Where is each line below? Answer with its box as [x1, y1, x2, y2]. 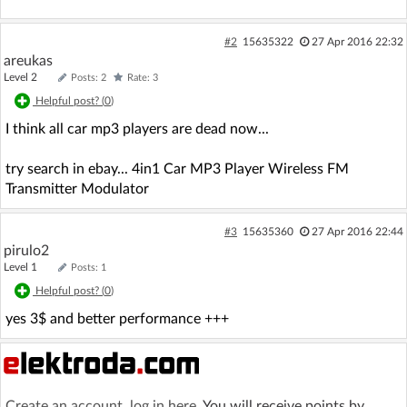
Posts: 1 [71, 263, 106, 273]
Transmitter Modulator [5, 182, 149, 196]
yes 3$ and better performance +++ [5, 312, 229, 326]
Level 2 [4, 72, 54, 83]
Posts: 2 [71, 73, 106, 83]
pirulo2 [4, 243, 49, 258]
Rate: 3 [127, 73, 158, 83]
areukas [4, 54, 53, 68]
